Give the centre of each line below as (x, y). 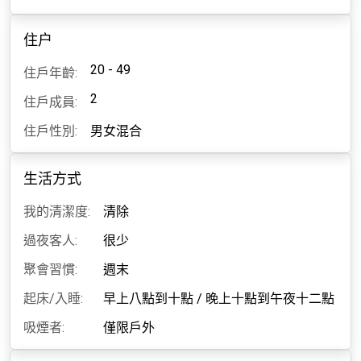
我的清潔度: (57, 212)
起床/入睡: (53, 299)
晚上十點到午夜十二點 (270, 299)
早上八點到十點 (148, 299)
